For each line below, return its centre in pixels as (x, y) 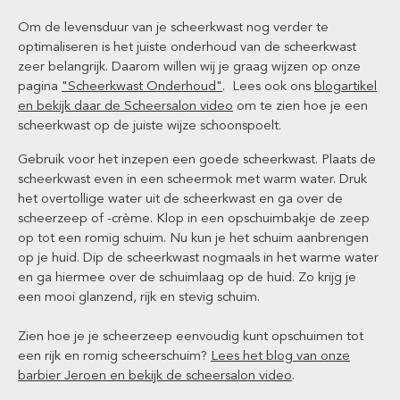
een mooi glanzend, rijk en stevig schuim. (139, 296)
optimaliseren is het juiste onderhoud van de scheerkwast (187, 46)
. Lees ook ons (268, 86)
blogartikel (346, 86)
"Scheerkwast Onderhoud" (142, 86)
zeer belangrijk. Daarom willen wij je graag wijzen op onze (189, 66)
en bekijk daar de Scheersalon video (125, 105)
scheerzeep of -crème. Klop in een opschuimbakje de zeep (194, 218)
